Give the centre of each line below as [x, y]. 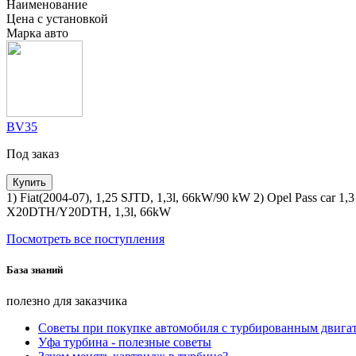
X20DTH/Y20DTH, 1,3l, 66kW [89, 212]
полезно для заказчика [67, 301]
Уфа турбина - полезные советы [125, 342]
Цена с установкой [57, 19]
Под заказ [33, 154]
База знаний [35, 270]
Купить [29, 183]
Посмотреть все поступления [85, 239]
